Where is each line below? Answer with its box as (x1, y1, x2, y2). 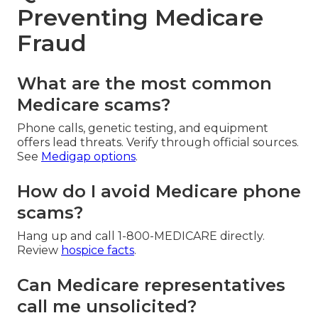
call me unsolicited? (17, 295, 197, 317)
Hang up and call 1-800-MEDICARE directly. (17, 229, 265, 243)
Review (17, 243, 61, 257)
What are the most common (17, 72, 272, 94)
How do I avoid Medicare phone (17, 180, 301, 202)
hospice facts (61, 243, 134, 257)
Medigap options (41, 149, 136, 163)
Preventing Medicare (17, 3, 263, 31)
